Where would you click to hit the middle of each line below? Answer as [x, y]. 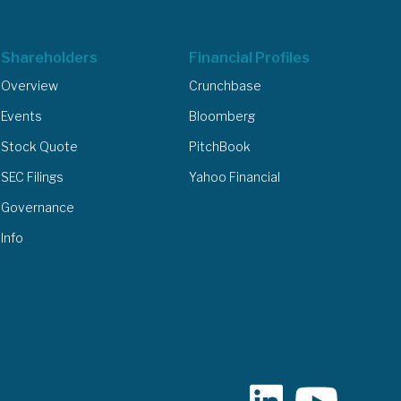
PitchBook [219, 146]
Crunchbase [225, 85]
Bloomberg [222, 116]
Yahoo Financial [234, 177]
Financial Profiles [249, 58]
